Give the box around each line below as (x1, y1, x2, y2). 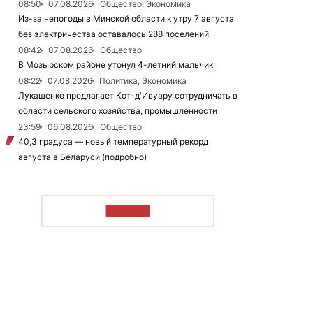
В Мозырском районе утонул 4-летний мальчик (18, 59, 213, 70)
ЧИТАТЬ (105, 205, 150, 217)
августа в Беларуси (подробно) (18, 152, 147, 162)
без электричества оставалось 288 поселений (18, 29, 209, 39)
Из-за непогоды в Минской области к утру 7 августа (18, 13, 234, 24)
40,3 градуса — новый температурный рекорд (18, 136, 208, 147)
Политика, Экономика (99, 75, 187, 86)
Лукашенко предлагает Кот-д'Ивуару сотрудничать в (18, 90, 238, 101)
